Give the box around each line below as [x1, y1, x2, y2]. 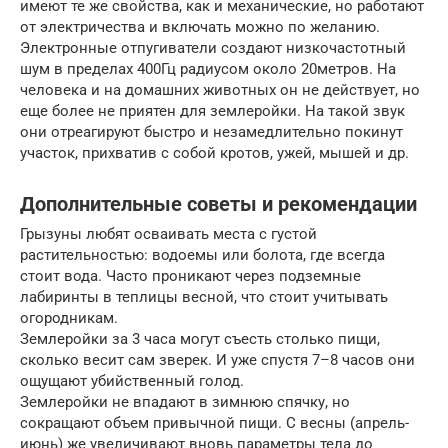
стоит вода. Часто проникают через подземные [20, 267, 361, 286]
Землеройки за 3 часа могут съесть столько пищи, [20, 330, 380, 349]
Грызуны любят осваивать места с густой [20, 225, 317, 244]
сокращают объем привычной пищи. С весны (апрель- [20, 414, 409, 433]
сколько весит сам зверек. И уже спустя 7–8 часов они [20, 351, 415, 370]
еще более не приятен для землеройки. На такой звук [20, 102, 405, 121]
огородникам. [20, 309, 118, 328]
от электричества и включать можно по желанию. [20, 18, 380, 37]
